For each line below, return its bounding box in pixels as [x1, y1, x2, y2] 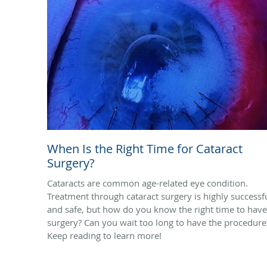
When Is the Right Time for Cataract [47, 140, 243, 157]
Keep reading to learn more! [47, 229, 162, 241]
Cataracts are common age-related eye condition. [47, 176, 248, 189]
